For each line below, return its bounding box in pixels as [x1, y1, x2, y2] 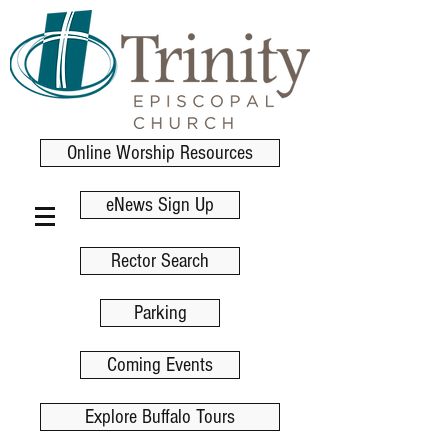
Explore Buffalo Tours [85, 405, 235, 428]
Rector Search [111, 249, 209, 272]
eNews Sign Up [106, 193, 214, 216]
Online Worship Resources [67, 141, 253, 164]
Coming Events [107, 353, 213, 376]
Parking [133, 301, 187, 324]
